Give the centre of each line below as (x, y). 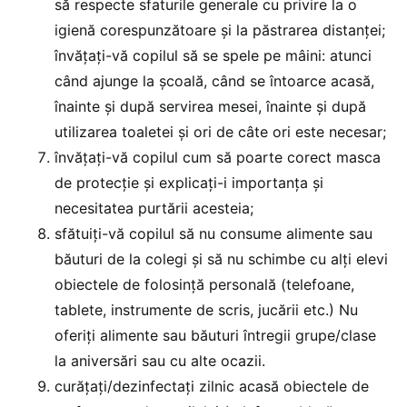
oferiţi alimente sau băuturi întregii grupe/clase (215, 336)
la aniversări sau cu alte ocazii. (160, 361)
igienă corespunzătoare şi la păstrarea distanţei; (220, 30)
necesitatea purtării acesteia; (154, 208)
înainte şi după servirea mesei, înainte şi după (210, 107)
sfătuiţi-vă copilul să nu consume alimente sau (213, 234)
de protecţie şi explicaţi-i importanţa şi (189, 183)
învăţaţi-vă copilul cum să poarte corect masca (218, 158)
